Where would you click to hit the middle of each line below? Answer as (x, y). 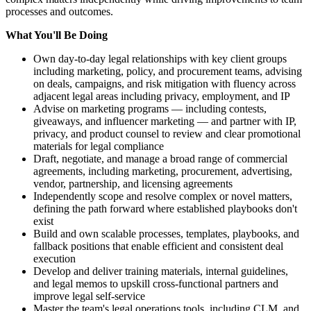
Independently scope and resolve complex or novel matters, (163, 196)
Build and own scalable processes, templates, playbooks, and (166, 233)
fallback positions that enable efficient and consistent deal (158, 246)
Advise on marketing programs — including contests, (150, 108)
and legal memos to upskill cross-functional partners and (156, 283)
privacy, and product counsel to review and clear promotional (167, 133)
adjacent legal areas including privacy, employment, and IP (162, 96)
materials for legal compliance (99, 146)
